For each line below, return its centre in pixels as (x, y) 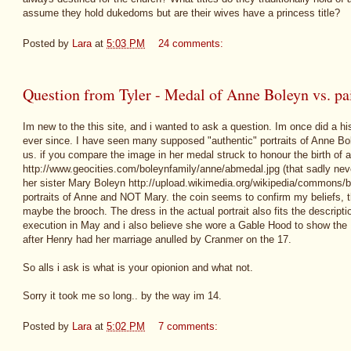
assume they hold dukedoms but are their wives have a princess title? (181, 13)
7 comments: (190, 326)
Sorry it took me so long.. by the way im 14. (122, 296)
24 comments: (192, 43)
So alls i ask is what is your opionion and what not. (138, 268)
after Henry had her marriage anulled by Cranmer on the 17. (157, 240)
